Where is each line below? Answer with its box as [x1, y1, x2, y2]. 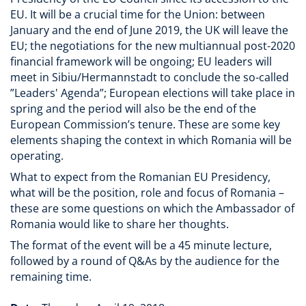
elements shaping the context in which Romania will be [10, 133, 292, 148]
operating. [10, 148, 64, 163]
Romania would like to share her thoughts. [10, 217, 229, 232]
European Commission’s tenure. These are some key [10, 117, 280, 132]
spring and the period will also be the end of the [10, 101, 256, 116]
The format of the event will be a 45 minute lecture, [10, 238, 272, 253]
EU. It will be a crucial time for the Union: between [10, 7, 265, 22]
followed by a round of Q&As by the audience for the [10, 253, 279, 268]
